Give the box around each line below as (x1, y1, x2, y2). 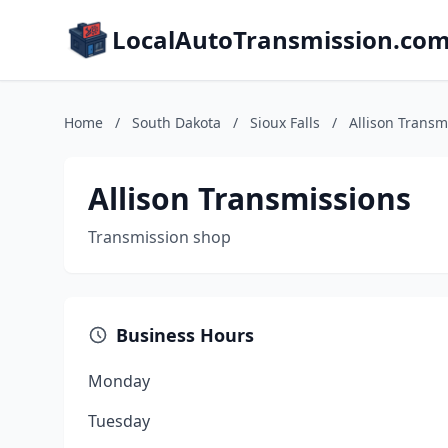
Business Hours (116, 323, 254, 347)
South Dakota (132, 113, 221, 132)
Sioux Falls (250, 113, 320, 132)
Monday (88, 370, 150, 392)
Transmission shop (88, 226, 231, 248)
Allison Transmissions (88, 178, 411, 219)
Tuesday (88, 410, 150, 432)
